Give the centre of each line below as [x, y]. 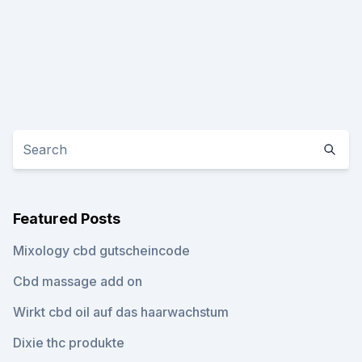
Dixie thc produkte [69, 343]
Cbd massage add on [78, 281]
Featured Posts [67, 219]
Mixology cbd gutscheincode [101, 250]
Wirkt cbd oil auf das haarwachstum [121, 312]
